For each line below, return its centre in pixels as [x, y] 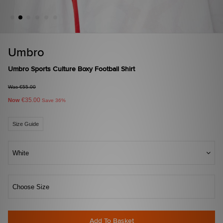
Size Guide [26, 124]
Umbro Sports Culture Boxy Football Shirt [71, 69]
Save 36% [54, 101]
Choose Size [31, 187]
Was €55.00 [22, 87]
